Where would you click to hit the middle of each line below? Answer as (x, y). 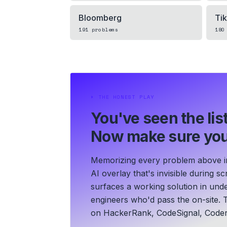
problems (103, 29)
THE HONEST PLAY (126, 97)
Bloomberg (100, 17)
